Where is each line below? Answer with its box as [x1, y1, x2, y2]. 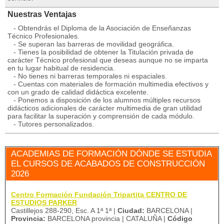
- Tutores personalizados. [7, 120, 94, 128]
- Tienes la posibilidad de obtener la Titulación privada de [7, 48, 193, 56]
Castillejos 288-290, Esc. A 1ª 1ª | [11, 206, 117, 214]
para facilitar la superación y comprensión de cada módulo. [7, 112, 194, 120]
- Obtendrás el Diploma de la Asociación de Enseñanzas [7, 24, 191, 32]
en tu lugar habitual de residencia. [7, 64, 115, 72]
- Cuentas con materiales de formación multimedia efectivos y [7, 80, 208, 88]
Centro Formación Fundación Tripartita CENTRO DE [11, 190, 187, 198]
